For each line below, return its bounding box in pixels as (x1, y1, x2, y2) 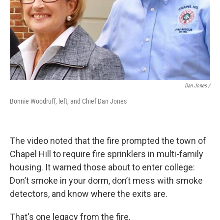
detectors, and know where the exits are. (10, 188, 167, 199)
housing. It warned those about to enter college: (10, 162, 195, 172)
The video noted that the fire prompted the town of (10, 135, 206, 146)
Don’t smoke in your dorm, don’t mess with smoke (10, 175, 203, 186)
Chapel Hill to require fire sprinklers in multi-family (10, 148, 203, 159)
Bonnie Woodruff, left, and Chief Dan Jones (10, 97, 127, 105)
